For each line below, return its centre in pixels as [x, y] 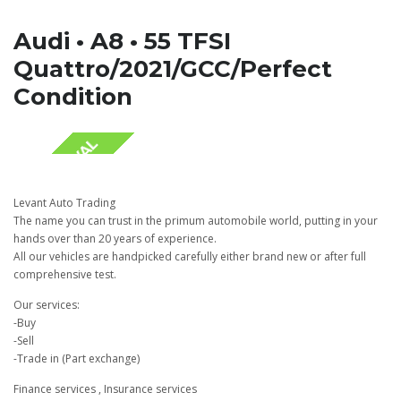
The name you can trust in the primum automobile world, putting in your [196, 220]
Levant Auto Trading [64, 202]
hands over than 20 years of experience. [115, 238]
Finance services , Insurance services [105, 388]
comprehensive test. [65, 274]
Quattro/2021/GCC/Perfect [173, 68]
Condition [73, 96]
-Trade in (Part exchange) [77, 358]
